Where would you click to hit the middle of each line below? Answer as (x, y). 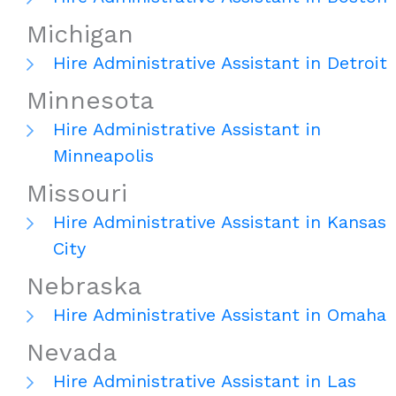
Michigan (80, 34)
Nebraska (84, 286)
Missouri (77, 194)
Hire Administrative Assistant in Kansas (220, 222)
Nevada (72, 353)
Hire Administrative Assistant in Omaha (220, 315)
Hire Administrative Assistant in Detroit (220, 63)
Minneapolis (103, 156)
